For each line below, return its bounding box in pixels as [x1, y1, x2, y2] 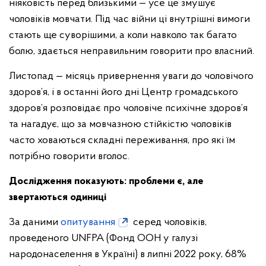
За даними [9, 217, 61, 228]
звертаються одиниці [9, 192, 109, 203]
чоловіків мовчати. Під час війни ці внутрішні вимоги [9, 14, 250, 25]
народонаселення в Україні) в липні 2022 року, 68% [9, 249, 246, 260]
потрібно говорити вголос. [9, 151, 132, 162]
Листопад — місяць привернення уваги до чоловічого [9, 71, 254, 82]
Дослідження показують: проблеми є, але [9, 176, 204, 187]
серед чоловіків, [131, 217, 207, 228]
